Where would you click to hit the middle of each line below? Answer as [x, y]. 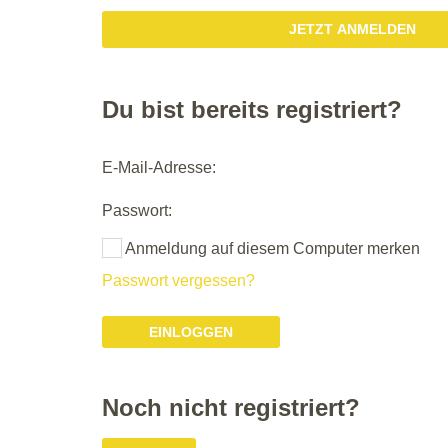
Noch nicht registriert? [231, 407]
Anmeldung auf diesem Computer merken [271, 248]
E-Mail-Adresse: [159, 168]
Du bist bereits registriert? [252, 110]
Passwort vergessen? [178, 280]
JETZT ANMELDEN [352, 29]
